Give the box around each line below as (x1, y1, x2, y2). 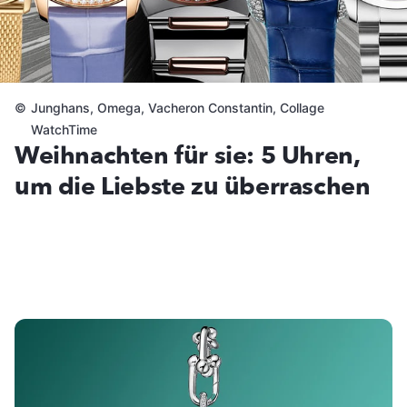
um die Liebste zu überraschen (15, 170, 371, 204)
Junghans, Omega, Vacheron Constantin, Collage (30, 100, 324, 116)
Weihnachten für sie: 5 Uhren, (15, 139, 360, 174)
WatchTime (30, 122, 97, 138)
